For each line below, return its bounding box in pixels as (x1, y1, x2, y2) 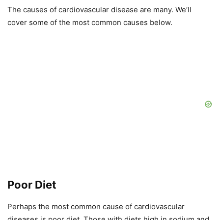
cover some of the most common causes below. (7, 18, 172, 27)
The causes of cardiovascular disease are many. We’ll (7, 5, 192, 15)
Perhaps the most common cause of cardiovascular (7, 202, 185, 212)
